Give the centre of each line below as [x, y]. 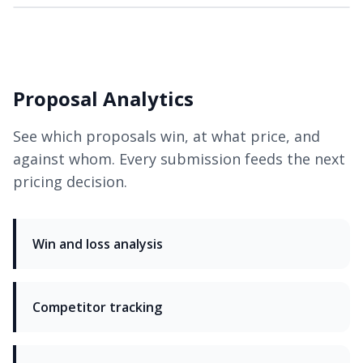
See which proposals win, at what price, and [167, 137]
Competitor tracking [97, 307]
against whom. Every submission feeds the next [179, 159]
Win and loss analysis [98, 244]
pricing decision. [70, 182]
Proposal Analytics [103, 99]
